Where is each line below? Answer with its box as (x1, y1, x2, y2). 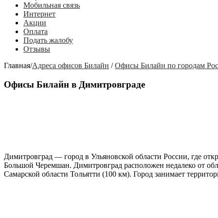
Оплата (23, 27, 48, 36)
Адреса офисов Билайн (32, 61, 109, 70)
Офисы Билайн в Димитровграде (4, 79, 145, 90)
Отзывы (23, 45, 50, 53)
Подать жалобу (23, 36, 73, 44)
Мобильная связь (23, 1, 80, 9)
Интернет (23, 10, 55, 18)
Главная (4, 61, 30, 70)
